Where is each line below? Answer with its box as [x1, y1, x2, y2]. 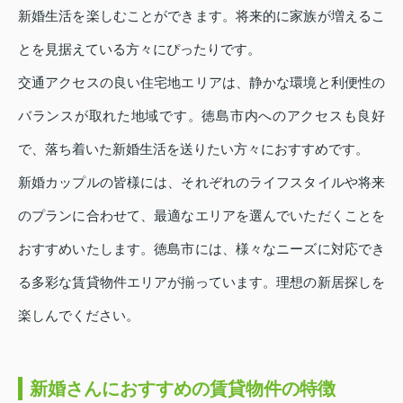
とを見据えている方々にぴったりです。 [18, 40, 261, 57]
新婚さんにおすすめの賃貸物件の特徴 [30, 378, 336, 399]
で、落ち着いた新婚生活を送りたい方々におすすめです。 [18, 140, 369, 157]
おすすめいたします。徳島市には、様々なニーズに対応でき [18, 240, 385, 256]
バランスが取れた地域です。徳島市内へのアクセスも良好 [18, 107, 385, 123]
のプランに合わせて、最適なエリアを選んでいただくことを [18, 207, 385, 223]
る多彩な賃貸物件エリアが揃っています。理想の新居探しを [18, 273, 385, 290]
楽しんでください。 [18, 307, 139, 323]
